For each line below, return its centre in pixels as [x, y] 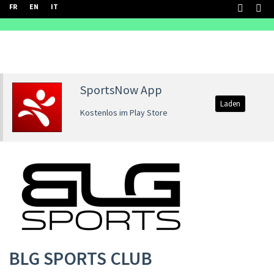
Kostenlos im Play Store [124, 113]
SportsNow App [121, 90]
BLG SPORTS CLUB [81, 258]
